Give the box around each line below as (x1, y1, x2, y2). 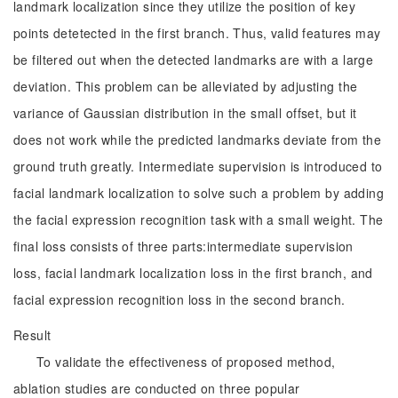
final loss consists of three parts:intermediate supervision (13, 237, 354, 255)
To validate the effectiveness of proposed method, (36, 353, 336, 370)
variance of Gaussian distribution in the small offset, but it (13, 104, 357, 122)
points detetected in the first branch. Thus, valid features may (13, 24, 381, 42)
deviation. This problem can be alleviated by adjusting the (13, 77, 358, 95)
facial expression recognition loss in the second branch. (13, 291, 346, 308)
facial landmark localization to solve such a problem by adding (13, 184, 385, 202)
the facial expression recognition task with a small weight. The (13, 211, 384, 228)
